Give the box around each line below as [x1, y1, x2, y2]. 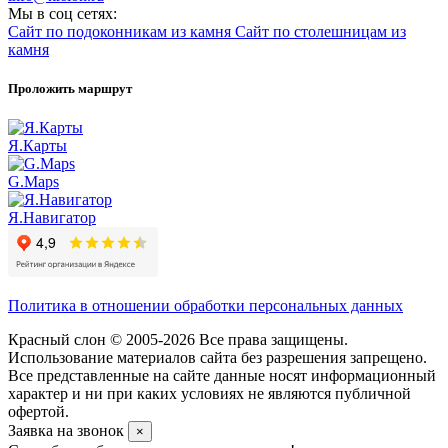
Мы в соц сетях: [8, 4, 117, 22]
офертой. [8, 403, 69, 421]
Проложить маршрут [8, 80, 132, 96]
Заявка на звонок [8, 422, 128, 440]
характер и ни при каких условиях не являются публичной [8, 385, 411, 403]
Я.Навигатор [8, 209, 96, 227]
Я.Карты [8, 137, 67, 155]
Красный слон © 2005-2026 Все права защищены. [8, 331, 348, 349]
